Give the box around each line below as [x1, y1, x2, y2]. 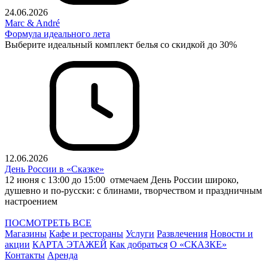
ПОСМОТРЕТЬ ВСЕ [5, 218, 92, 229]
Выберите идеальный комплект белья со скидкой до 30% [5, 39, 237, 50]
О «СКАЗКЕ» [170, 239, 227, 250]
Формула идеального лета [5, 29, 110, 39]
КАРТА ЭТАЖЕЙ [32, 239, 107, 250]
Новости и [210, 229, 253, 239]
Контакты [5, 250, 45, 261]
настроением [5, 196, 57, 207]
